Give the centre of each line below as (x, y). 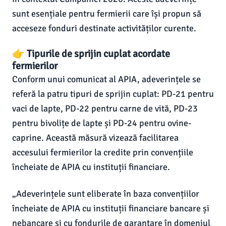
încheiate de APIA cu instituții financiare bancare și (111, 208)
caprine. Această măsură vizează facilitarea (95, 138)
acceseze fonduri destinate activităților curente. (104, 28)
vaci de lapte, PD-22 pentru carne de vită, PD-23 (105, 108)
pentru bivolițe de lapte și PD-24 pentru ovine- (102, 123)
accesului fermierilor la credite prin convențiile (103, 152)
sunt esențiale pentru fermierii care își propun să (107, 14)
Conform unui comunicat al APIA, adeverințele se (106, 79)
